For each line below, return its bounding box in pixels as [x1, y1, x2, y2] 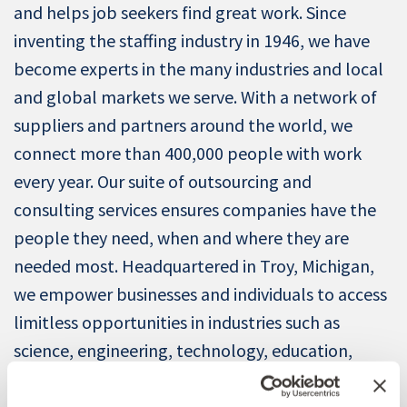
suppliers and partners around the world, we [14, 113, 352, 136]
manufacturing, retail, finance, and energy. [14, 366, 337, 390]
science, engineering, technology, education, [14, 338, 352, 362]
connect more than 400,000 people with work [14, 141, 362, 164]
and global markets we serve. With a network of [14, 84, 377, 108]
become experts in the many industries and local [14, 56, 383, 80]
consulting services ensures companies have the [14, 197, 376, 221]
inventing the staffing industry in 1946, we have [14, 28, 370, 52]
